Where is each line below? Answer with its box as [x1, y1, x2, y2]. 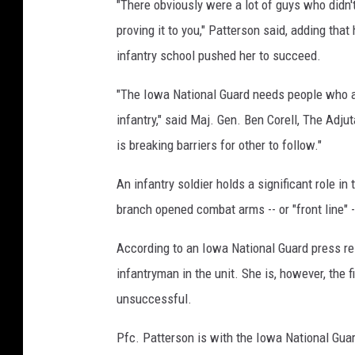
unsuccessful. [116, 290, 192, 307]
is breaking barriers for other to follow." [116, 136, 322, 153]
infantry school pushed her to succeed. [116, 47, 321, 63]
